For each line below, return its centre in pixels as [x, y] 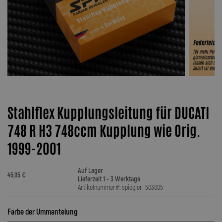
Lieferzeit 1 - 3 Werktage [109, 179]
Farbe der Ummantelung [43, 212]
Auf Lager [90, 171]
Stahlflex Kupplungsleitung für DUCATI [108, 112]
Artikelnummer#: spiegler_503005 [120, 188]
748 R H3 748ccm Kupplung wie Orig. [104, 130]
